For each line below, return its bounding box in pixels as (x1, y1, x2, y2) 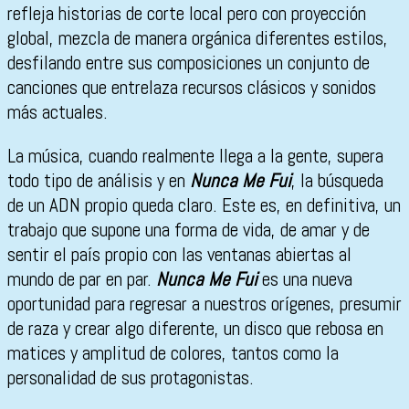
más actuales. (7, 100, 108, 125)
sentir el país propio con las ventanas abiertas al (7, 242, 351, 267)
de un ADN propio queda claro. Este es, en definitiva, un (7, 193, 401, 218)
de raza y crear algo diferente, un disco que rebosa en (7, 316, 383, 341)
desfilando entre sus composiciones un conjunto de (7, 50, 370, 76)
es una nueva (257, 267, 352, 292)
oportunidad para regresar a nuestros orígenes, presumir (7, 291, 402, 317)
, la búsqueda (291, 168, 383, 194)
